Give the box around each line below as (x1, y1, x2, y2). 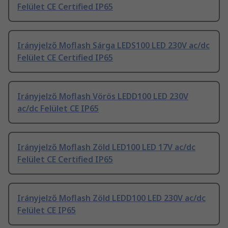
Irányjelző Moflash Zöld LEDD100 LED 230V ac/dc (17, 192, 206, 204)
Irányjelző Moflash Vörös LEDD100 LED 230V (17, 91, 188, 102)
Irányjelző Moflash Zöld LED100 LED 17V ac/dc (17, 141, 195, 153)
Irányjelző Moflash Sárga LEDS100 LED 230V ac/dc (17, 40, 210, 51)
